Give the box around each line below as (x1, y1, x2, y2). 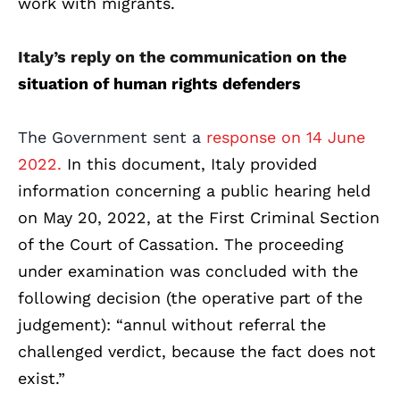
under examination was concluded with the (18, 261, 358, 280)
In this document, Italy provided (62, 154, 317, 173)
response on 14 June (206, 127, 365, 146)
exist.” (18, 368, 71, 387)
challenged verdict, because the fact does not (18, 341, 376, 361)
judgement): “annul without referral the (18, 314, 326, 334)
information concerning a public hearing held (18, 180, 371, 200)
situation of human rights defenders (18, 73, 301, 93)
